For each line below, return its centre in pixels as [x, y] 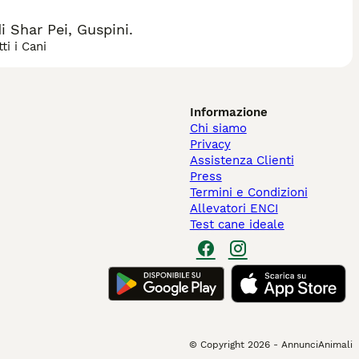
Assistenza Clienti [242, 160]
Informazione [228, 112]
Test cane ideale [237, 224]
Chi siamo [218, 128]
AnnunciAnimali [317, 345]
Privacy [210, 144]
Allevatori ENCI [234, 208]
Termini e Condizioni [248, 192]
